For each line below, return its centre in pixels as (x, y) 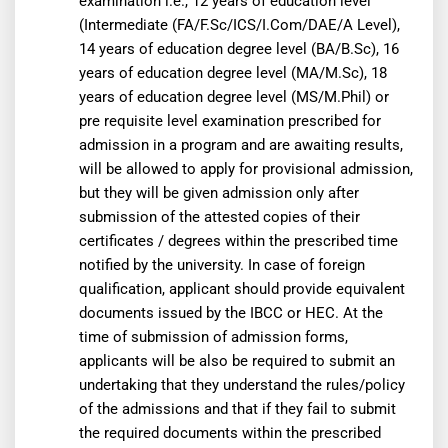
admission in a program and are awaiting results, (240, 144)
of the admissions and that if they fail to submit (237, 408)
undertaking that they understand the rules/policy (241, 384)
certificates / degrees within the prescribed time (238, 240)
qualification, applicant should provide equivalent (241, 288)
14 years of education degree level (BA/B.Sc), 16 (238, 48)
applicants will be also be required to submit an (236, 360)
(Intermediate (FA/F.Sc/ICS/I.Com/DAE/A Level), (239, 24)
